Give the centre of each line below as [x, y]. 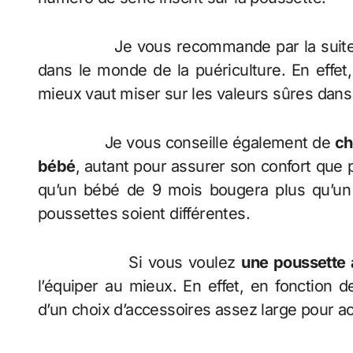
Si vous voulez [140, 263]
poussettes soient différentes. [144, 214]
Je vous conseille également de [186, 143]
